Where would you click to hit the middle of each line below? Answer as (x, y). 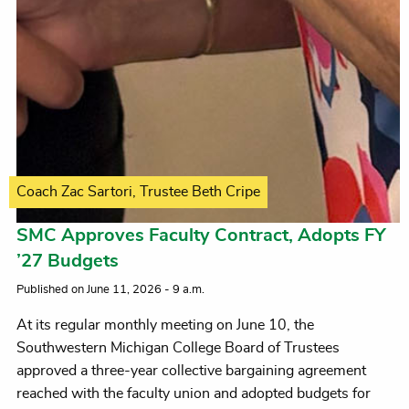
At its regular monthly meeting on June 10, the (165, 325)
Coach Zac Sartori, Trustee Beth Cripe (138, 192)
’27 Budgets (68, 262)
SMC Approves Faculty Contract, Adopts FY (201, 236)
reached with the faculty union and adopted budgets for (194, 394)
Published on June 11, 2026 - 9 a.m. (110, 290)
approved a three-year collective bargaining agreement (191, 371)
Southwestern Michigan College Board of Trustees (178, 348)
